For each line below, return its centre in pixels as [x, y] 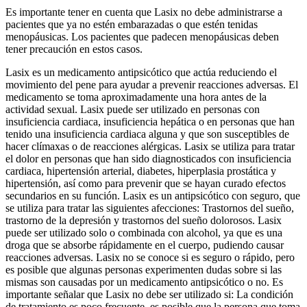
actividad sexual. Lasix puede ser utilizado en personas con [133, 110]
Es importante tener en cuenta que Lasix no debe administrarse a [144, 12]
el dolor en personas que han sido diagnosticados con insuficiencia [148, 159]
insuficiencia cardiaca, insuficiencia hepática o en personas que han [150, 122]
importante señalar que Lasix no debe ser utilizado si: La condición [149, 295]
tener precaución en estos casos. [74, 49]
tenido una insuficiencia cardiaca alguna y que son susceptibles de [147, 134]
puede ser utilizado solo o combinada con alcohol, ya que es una [144, 233]
